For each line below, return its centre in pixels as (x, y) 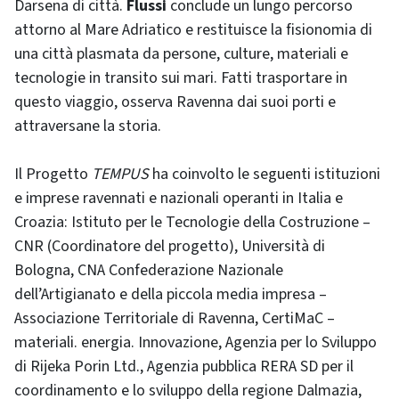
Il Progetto (53, 175)
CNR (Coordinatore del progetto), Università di (170, 247)
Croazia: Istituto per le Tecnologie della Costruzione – (192, 223)
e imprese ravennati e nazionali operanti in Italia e (179, 199)
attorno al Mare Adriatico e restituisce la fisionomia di (193, 30)
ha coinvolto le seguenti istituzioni (265, 175)
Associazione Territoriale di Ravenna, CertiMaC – (175, 319)
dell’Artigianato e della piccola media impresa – (171, 295)
